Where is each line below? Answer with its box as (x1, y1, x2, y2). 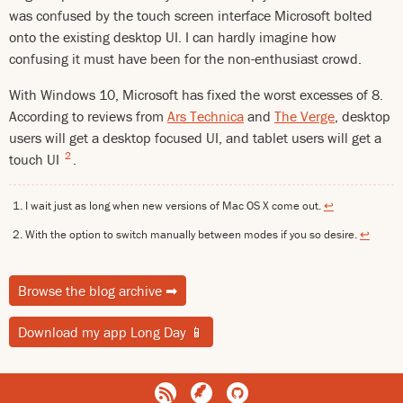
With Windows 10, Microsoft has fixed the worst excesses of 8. (9, 85, 383, 103)
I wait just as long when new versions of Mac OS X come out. (24, 197, 324, 213)
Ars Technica (167, 107, 244, 125)
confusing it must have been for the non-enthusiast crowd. (9, 49, 362, 67)
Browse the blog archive (18, 282, 166, 300)
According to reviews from (9, 107, 167, 125)
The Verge (274, 107, 335, 125)
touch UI (9, 150, 63, 168)
